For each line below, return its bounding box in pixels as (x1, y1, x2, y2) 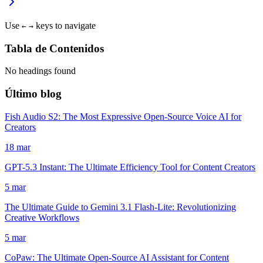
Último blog (5, 87, 62, 100)
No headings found (5, 66, 76, 76)
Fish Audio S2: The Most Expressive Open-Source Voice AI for (5, 111, 241, 122)
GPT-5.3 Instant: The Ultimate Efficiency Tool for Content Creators (5, 161, 255, 172)
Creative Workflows (5, 212, 79, 222)
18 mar (5, 141, 31, 152)
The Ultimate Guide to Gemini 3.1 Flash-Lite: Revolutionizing (5, 201, 236, 212)
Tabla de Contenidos (5, 42, 104, 55)
